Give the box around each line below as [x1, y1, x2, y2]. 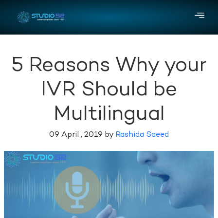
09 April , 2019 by [49, 131, 115, 140]
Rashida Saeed [115, 131, 169, 140]
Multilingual [53, 104, 165, 126]
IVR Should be [41, 80, 177, 101]
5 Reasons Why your [11, 55, 207, 77]
